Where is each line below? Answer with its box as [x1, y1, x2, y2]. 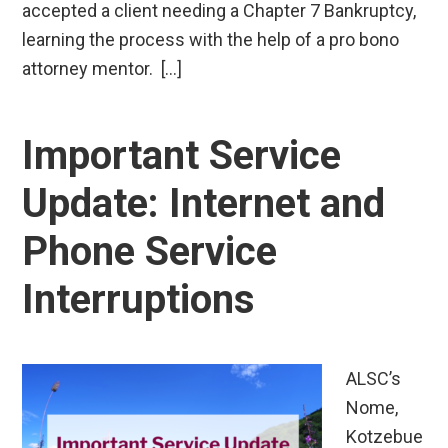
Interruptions [22, 275, 256, 323]
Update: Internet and [22, 179, 386, 227]
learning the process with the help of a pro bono [22, 29, 400, 51]
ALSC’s [346, 367, 402, 389]
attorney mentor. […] [22, 58, 183, 80]
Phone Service [22, 227, 278, 275]
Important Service [22, 131, 342, 179]
